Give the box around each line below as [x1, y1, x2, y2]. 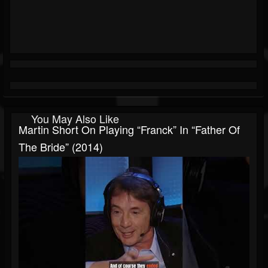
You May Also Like [31, 111, 119, 127]
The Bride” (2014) [19, 139, 103, 155]
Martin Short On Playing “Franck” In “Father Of [19, 121, 240, 138]
